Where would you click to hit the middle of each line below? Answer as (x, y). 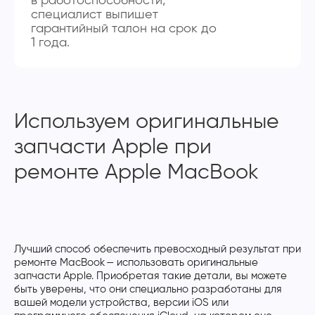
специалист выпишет (95, 14)
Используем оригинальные (147, 122)
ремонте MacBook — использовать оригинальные (136, 262)
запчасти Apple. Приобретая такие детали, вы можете (150, 276)
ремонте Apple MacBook (136, 173)
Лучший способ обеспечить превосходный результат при (157, 249)
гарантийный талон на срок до (124, 28)
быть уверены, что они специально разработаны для (148, 289)
